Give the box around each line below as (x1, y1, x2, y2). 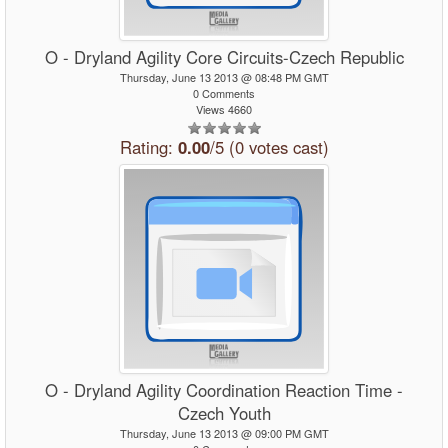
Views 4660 (196, 101, 252, 117)
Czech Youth (177, 401, 271, 425)
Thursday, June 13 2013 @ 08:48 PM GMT (119, 69, 329, 85)
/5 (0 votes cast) (209, 135, 329, 159)
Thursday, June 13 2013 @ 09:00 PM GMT (119, 425, 329, 441)
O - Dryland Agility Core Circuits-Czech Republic (44, 45, 404, 69)
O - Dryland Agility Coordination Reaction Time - (45, 378, 403, 402)
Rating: (119, 135, 178, 159)
